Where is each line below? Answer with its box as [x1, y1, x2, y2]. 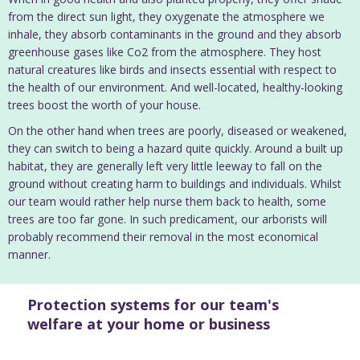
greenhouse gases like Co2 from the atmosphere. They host [8, 44, 321, 60]
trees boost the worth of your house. [8, 97, 201, 113]
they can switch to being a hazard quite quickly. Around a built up [8, 141, 343, 157]
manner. [8, 247, 51, 263]
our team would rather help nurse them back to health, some [8, 194, 326, 210]
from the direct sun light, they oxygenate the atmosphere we [8, 9, 325, 25]
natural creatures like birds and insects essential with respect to [8, 62, 337, 78]
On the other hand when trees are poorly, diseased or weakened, [8, 123, 347, 139]
